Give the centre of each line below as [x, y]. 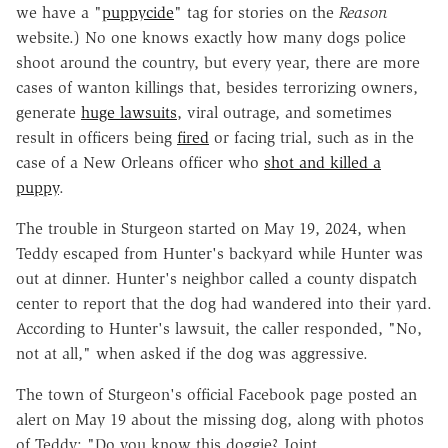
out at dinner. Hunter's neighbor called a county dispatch [216, 278]
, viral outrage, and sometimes [284, 112]
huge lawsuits [129, 112]
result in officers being [96, 137]
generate [48, 112]
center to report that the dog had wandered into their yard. [224, 303]
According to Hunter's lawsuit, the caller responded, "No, [219, 328]
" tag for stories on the [256, 12]
